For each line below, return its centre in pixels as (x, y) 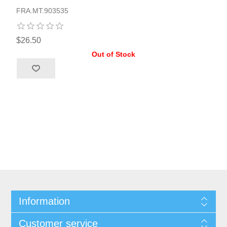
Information (44, 201)
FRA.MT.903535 (43, 10)
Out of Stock (113, 54)
